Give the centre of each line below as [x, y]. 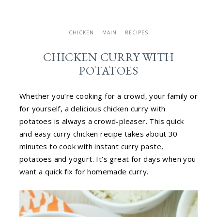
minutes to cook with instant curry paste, [92, 146]
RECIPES [137, 32]
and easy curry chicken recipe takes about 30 [99, 134]
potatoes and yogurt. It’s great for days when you [108, 159]
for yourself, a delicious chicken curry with [93, 108]
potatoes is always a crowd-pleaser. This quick [102, 121]
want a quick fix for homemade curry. [84, 171]
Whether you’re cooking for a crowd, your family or [108, 96]
